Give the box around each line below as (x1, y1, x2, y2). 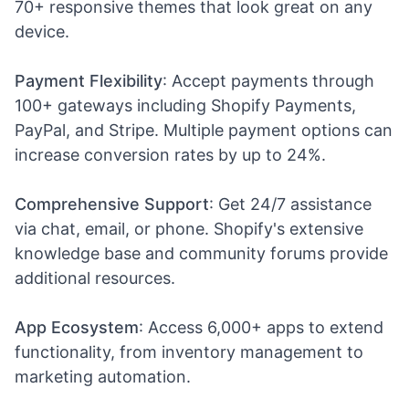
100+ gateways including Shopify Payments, (15, 96, 356, 115)
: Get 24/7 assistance (209, 194, 372, 214)
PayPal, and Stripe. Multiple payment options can (15, 121, 393, 140)
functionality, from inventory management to (15, 342, 363, 362)
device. (15, 22, 69, 41)
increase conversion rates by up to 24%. (15, 145, 326, 164)
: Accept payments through (163, 71, 374, 90)
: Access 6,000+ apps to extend (139, 318, 383, 337)
